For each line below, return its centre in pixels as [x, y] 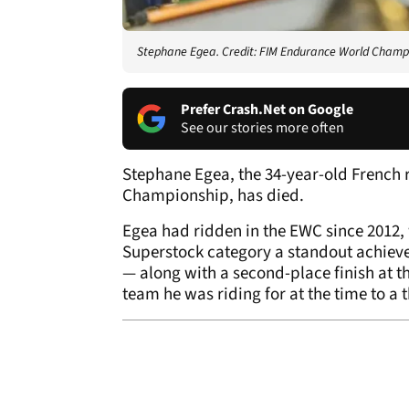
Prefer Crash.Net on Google [267, 109]
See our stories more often [262, 127]
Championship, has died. [213, 195]
